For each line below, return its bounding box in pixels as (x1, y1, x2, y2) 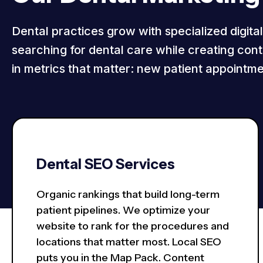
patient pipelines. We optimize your (36, 204, 210, 217)
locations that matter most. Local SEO (36, 235, 221, 249)
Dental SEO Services (36, 156, 175, 173)
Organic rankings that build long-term (36, 188, 220, 201)
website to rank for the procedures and (36, 220, 229, 233)
